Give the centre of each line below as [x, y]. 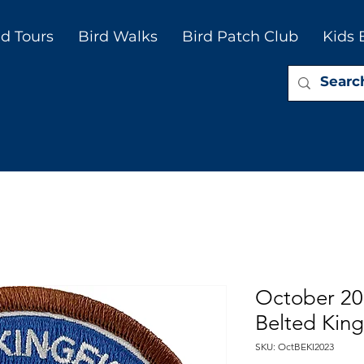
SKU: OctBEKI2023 [295, 347]
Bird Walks [118, 37]
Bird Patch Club [240, 37]
